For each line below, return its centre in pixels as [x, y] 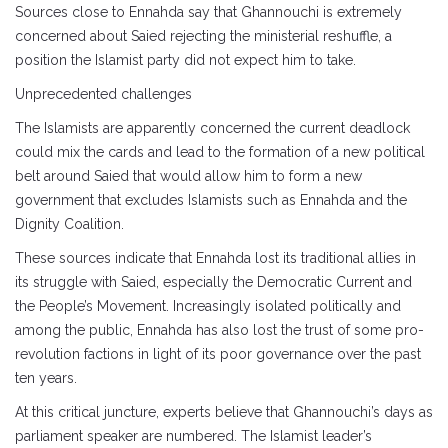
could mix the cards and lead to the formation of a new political [220, 152]
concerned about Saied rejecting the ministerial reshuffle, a [203, 36]
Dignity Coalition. [69, 224]
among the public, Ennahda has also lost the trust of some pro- [219, 330]
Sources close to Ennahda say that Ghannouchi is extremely [208, 12]
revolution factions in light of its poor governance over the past [218, 354]
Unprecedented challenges [103, 94]
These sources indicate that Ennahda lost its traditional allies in [215, 258]
